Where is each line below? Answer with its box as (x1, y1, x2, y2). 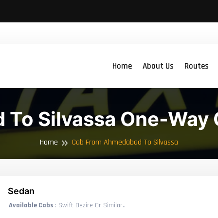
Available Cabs (9, 201, 55, 210)
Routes (184, 61, 209, 72)
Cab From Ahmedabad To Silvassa (72, 137, 178, 147)
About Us (143, 61, 174, 72)
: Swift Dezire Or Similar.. (55, 201, 126, 210)
